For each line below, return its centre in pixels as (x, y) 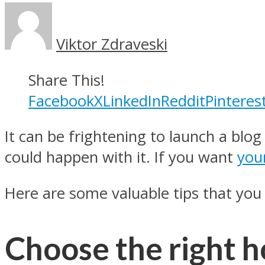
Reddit (183, 101)
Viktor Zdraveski (112, 44)
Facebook (61, 101)
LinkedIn (132, 101)
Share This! (67, 80)
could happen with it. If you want (121, 157)
